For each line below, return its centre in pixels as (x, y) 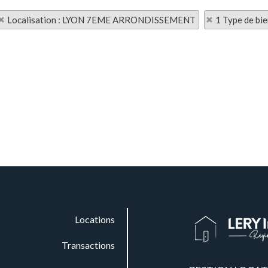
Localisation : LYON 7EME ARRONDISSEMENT (101, 20)
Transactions (88, 245)
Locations (95, 219)
